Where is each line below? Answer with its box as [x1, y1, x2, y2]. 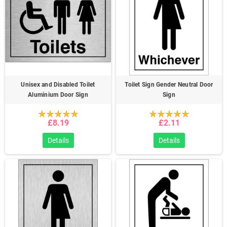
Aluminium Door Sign [28, 91, 88, 98]
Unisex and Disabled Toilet [21, 81, 95, 88]
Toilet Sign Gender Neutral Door [125, 81, 213, 88]
